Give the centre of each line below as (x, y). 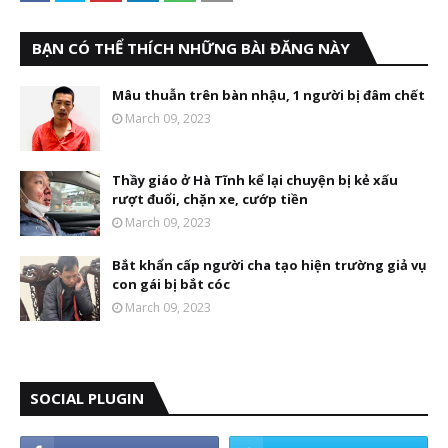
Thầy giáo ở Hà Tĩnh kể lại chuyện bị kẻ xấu (255, 180)
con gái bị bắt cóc (171, 284)
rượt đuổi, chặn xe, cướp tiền (210, 199)
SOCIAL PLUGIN (87, 398)
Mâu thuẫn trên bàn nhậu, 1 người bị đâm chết (268, 95)
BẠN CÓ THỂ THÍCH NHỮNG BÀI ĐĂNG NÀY (191, 48)
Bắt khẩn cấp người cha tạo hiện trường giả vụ (269, 265)
